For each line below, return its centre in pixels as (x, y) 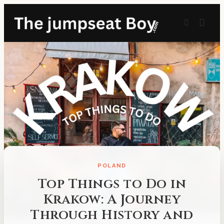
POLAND (112, 166)
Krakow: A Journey (112, 200)
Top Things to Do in (112, 184)
